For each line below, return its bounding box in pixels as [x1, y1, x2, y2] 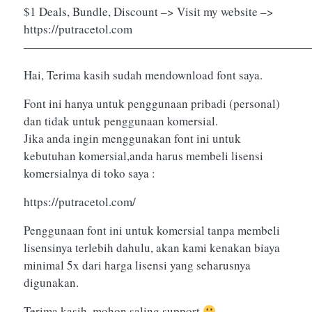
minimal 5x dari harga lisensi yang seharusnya [24, 257, 251, 274]
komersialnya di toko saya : [24, 165, 155, 182]
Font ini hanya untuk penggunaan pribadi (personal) [24, 95, 280, 112]
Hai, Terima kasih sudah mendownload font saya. [24, 67, 263, 84]
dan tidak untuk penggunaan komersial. [24, 113, 218, 130]
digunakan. [24, 274, 79, 291]
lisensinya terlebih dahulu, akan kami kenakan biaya [24, 240, 280, 256]
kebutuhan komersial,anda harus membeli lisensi [24, 148, 263, 164]
